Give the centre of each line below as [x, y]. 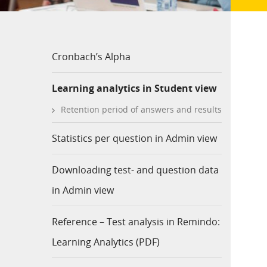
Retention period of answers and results [141, 109]
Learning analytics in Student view [134, 88]
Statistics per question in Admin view [134, 138]
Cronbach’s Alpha [91, 56]
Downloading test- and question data [135, 170]
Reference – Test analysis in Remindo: [136, 221]
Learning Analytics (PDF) [106, 242]
